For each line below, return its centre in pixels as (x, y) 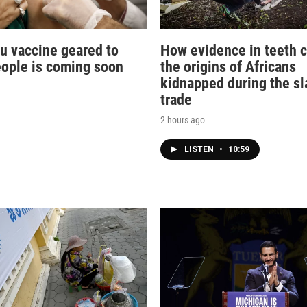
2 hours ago (183, 120)
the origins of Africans (228, 66)
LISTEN (200, 149)
